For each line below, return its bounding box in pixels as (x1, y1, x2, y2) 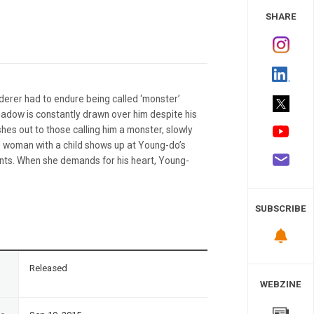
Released (29, 262, 67, 273)
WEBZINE (260, 278, 301, 289)
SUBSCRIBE (255, 203, 306, 214)
